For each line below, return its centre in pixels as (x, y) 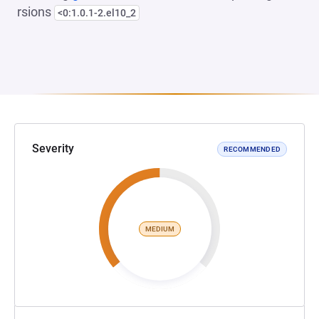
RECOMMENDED (252, 149)
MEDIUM (159, 229)
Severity (53, 148)
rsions (36, 12)
